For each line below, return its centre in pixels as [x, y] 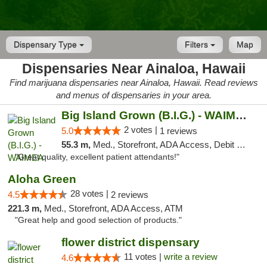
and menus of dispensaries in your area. [133, 95]
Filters [198, 45]
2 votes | [142, 130]
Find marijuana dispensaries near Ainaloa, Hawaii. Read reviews [133, 83]
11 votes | [144, 257]
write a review [190, 257]
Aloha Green [42, 179]
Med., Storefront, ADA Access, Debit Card [164, 145]
